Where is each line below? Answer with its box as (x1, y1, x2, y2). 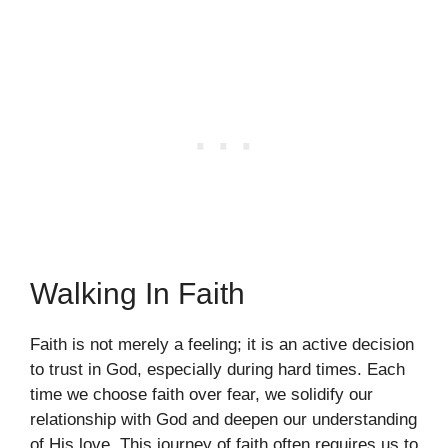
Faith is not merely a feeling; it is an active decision (30, 335, 414, 355)
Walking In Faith (30, 277, 245, 311)
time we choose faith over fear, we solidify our (30, 385, 373, 405)
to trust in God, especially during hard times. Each (30, 360, 405, 380)
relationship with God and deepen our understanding (30, 410, 417, 430)
